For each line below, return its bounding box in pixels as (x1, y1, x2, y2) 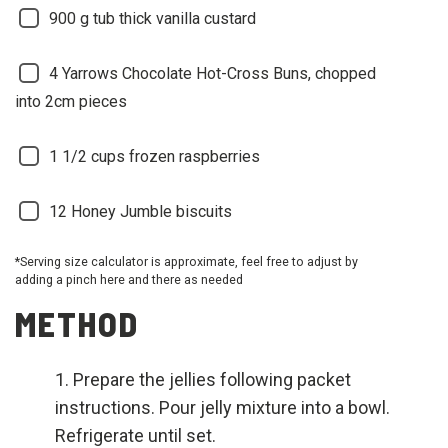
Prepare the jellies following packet (73, 368, 351, 390)
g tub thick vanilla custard (80, 8, 256, 28)
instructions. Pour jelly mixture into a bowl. (55, 396, 390, 418)
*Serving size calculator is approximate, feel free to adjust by (15, 253, 358, 269)
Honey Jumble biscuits (71, 201, 232, 221)
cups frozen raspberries (91, 146, 260, 166)
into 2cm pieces (15, 91, 127, 111)
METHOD (15, 302, 139, 344)
